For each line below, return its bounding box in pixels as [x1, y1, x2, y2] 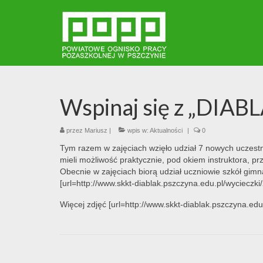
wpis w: [126, 127, 150, 134]
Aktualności [150, 127, 183, 134]
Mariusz [85, 127, 107, 134]
